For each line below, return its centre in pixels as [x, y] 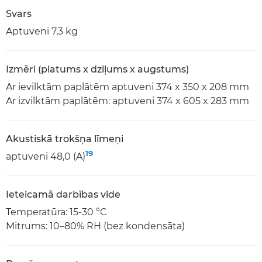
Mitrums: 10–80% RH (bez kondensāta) [95, 226]
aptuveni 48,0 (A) [46, 156]
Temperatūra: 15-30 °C [56, 212]
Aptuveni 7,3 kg [42, 31]
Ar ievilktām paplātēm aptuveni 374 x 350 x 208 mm [127, 87]
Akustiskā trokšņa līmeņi [65, 139]
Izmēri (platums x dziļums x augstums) [97, 69]
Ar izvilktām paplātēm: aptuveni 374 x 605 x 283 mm [127, 101]
